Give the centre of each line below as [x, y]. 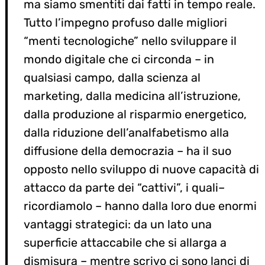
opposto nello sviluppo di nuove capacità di [141, 169]
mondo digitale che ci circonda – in [119, 59]
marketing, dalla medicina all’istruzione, [132, 96]
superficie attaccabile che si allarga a [125, 243]
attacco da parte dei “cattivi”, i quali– [124, 188]
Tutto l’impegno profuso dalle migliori [125, 22]
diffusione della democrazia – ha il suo [127, 151]
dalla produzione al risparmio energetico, [135, 114]
